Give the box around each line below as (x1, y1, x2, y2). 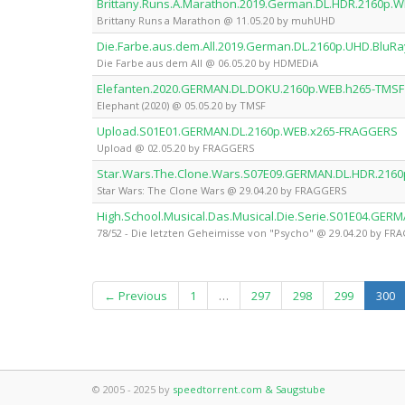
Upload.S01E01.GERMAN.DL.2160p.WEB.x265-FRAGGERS (97, 123, 398, 139)
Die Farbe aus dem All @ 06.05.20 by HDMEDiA (97, 56, 318, 70)
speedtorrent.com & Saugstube (173, 382, 325, 396)
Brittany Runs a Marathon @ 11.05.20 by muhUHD (97, 14, 335, 27)
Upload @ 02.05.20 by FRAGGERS (97, 141, 254, 155)
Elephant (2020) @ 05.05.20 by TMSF (97, 99, 266, 112)
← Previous (104, 287, 167, 304)
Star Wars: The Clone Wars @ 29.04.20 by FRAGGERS (97, 184, 346, 197)
